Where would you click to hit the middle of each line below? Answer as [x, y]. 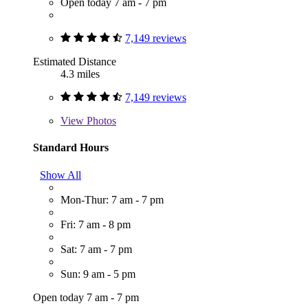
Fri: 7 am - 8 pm [96, 224]
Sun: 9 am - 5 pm [98, 274]
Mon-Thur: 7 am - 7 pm [112, 199]
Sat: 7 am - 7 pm [96, 249]
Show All [60, 175]
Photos [100, 121]
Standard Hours [71, 148]
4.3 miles [80, 74]
